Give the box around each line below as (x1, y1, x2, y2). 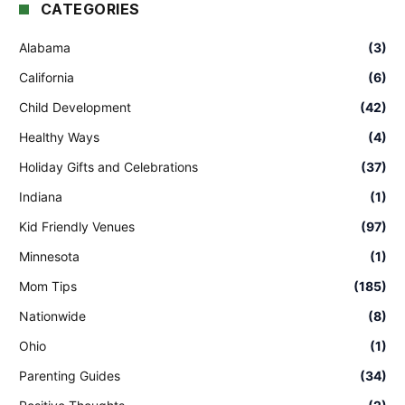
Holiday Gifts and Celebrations (19, 159, 198, 174)
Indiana (19, 189, 62, 204)
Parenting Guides (19, 368, 120, 383)
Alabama (19, 40, 71, 55)
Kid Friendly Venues (19, 219, 135, 234)
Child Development (19, 99, 131, 115)
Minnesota (19, 249, 80, 264)
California (19, 70, 74, 85)
